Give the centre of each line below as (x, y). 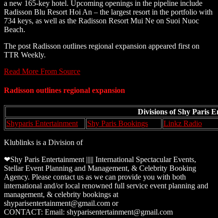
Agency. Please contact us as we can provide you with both (95, 177)
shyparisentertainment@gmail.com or (61, 203)
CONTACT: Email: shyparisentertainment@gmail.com (88, 212)
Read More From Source (42, 71)
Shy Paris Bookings (118, 124)
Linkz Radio (183, 124)
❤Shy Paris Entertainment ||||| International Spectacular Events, (100, 160)
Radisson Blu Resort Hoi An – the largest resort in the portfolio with (108, 12)
